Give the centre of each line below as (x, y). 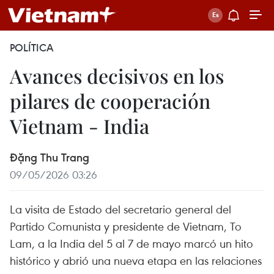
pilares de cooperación (110, 101)
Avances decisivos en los (117, 76)
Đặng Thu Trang (50, 157)
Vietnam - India (80, 126)
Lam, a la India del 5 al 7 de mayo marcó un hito (131, 243)
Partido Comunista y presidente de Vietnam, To (126, 226)
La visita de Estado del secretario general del (120, 209)
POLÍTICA (31, 48)
